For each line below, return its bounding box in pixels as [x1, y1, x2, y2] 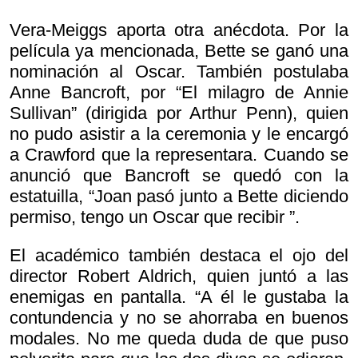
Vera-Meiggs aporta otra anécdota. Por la [10, 20, 348, 41]
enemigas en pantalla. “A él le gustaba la [10, 287, 348, 308]
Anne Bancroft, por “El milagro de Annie [10, 82, 348, 103]
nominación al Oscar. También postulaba [10, 62, 348, 82]
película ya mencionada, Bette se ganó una [10, 41, 348, 62]
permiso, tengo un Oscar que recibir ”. [10, 207, 300, 228]
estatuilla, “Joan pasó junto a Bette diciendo [10, 186, 348, 207]
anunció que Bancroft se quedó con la [10, 165, 348, 186]
